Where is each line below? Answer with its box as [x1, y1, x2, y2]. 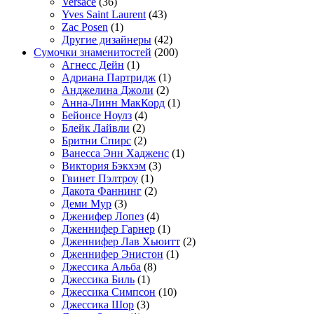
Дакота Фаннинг [62, 184, 142, 197]
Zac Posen [62, 20, 108, 33]
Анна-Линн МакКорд [62, 96, 165, 109]
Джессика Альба [62, 260, 141, 273]
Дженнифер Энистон [62, 247, 163, 260]
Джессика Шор [62, 298, 134, 310]
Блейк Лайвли [62, 121, 130, 134]
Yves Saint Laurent [62, 8, 146, 20]
